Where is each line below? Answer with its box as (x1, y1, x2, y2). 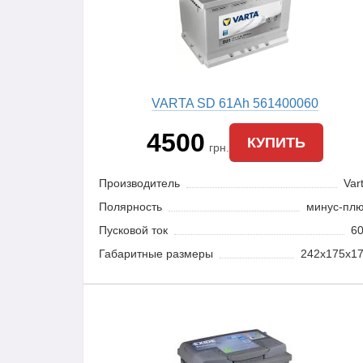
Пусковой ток (98, 224, 168, 237)
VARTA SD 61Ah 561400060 (151, 96, 318, 110)
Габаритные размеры (98, 247, 213, 260)
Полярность (98, 200, 162, 213)
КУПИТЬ (246, 134, 305, 151)
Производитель (98, 177, 180, 190)
